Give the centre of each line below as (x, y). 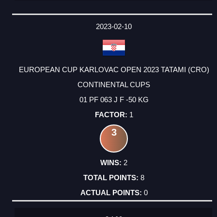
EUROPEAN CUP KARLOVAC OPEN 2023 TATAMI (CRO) (114, 70)
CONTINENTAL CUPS (114, 85)
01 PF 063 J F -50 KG (114, 100)
